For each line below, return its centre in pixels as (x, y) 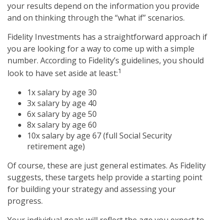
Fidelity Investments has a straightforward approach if (107, 37)
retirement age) (56, 147)
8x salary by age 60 (62, 125)
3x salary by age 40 (62, 103)
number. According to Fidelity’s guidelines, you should (106, 61)
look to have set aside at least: (63, 73)
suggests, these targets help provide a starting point (105, 178)
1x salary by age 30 (62, 93)
